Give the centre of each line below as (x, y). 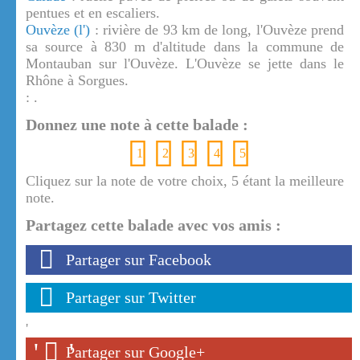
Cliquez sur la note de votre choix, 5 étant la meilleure (185, 181)
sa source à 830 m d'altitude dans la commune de (185, 47)
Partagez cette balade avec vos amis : (153, 225)
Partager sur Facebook (139, 260)
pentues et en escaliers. (93, 13)
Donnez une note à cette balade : (137, 125)
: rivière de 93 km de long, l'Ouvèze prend (217, 30)
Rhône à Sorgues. (77, 81)
